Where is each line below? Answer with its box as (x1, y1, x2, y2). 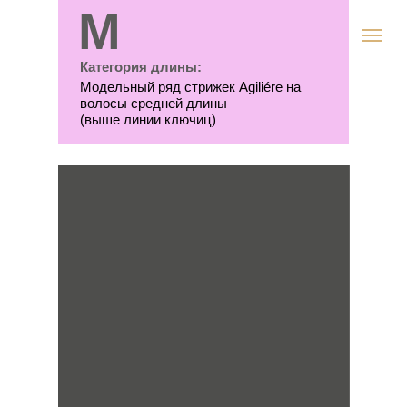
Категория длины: (80, 59, 202, 74)
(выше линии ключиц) (80, 112, 216, 127)
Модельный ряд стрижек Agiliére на (80, 79, 301, 94)
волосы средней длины (80, 95, 227, 111)
